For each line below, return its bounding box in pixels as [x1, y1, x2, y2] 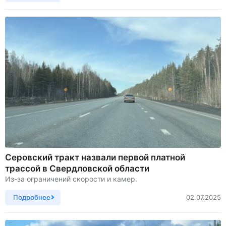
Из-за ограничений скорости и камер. [5, 174, 137, 183]
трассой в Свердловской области [5, 163, 149, 174]
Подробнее [13, 193, 50, 201]
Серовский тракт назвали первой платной [5, 152, 185, 162]
